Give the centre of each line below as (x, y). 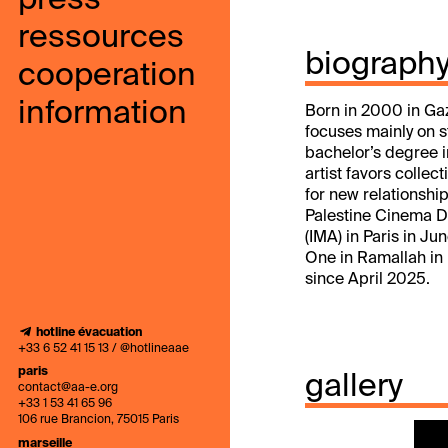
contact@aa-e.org (68, 388)
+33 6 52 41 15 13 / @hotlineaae (103, 349)
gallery (354, 387)
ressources (101, 38)
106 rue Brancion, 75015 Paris (98, 420)
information (102, 114)
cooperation (107, 76)
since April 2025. (367, 280)
